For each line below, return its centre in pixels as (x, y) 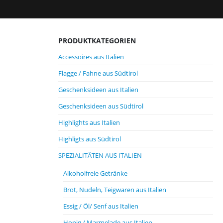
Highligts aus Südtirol (90, 139)
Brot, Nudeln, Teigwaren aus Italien (115, 190)
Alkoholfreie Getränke (95, 173)
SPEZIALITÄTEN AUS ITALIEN (100, 155)
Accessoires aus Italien (91, 57)
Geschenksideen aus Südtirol (101, 106)
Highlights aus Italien (89, 122)
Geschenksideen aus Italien (98, 90)
